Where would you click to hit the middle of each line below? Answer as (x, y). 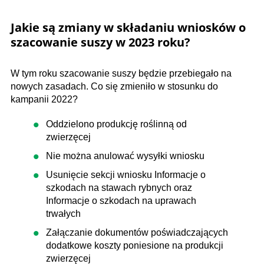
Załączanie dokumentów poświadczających (137, 232)
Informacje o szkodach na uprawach (121, 200)
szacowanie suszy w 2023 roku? (100, 42)
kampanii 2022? (44, 99)
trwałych (63, 213)
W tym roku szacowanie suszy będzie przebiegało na (121, 73)
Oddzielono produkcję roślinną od (116, 124)
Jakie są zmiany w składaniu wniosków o (128, 27)
